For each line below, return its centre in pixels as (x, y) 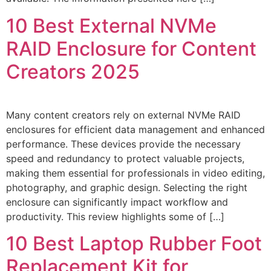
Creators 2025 (73, 71)
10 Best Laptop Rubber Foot (134, 244)
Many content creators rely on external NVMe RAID (123, 115)
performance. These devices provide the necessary (123, 144)
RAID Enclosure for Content (131, 48)
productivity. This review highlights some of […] (115, 216)
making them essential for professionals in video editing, (135, 173)
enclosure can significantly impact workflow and (117, 202)
